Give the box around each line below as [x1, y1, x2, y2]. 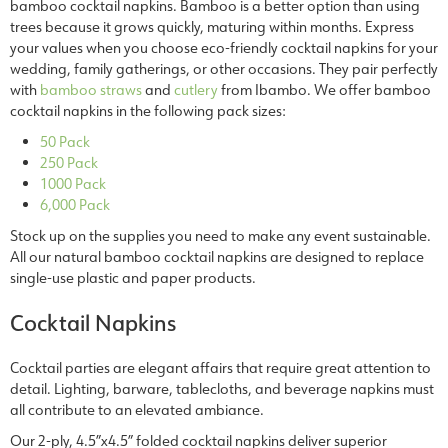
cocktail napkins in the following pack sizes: [10, 100, 286, 120]
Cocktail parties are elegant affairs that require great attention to [10, 357, 431, 377]
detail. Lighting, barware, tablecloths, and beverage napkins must [10, 378, 434, 398]
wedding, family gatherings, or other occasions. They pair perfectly [10, 58, 438, 78]
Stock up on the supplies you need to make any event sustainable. [10, 225, 431, 245]
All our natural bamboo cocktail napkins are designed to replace [10, 246, 424, 266]
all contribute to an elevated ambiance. [10, 399, 267, 419]
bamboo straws [40, 79, 142, 99]
